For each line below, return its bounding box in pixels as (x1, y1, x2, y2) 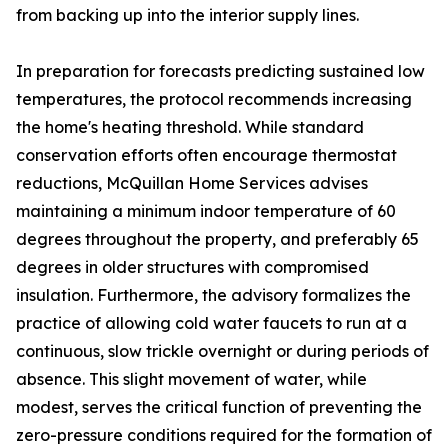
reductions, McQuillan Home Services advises (16, 173, 368, 194)
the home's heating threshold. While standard (16, 117, 364, 138)
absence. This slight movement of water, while (16, 369, 367, 390)
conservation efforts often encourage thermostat (16, 145, 397, 166)
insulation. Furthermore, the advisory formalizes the (16, 285, 411, 306)
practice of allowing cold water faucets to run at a (16, 313, 407, 334)
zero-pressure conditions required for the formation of (16, 425, 432, 446)
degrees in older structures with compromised (16, 257, 369, 278)
